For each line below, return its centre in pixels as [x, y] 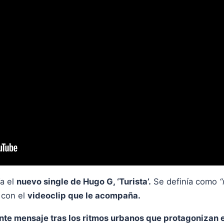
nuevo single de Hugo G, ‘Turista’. [84, 181]
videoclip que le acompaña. [84, 195]
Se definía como [185, 181]
